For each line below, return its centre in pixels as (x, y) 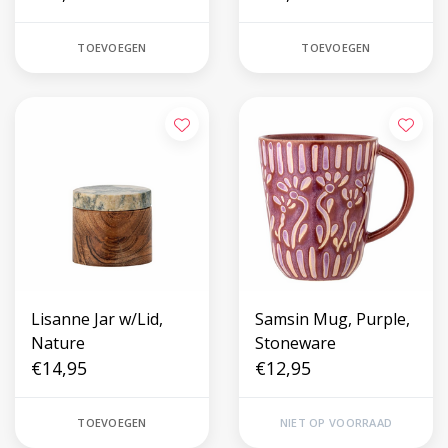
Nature (58, 343)
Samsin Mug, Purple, (332, 319)
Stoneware (295, 343)
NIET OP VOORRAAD (336, 422)
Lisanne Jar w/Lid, (97, 319)
